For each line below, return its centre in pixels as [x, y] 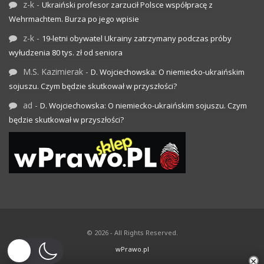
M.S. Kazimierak [53, 72]
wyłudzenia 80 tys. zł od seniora [66, 53]
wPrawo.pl [132, 249]
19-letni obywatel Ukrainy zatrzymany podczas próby [137, 39]
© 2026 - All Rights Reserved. [132, 232]
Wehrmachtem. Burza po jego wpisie [74, 19]
